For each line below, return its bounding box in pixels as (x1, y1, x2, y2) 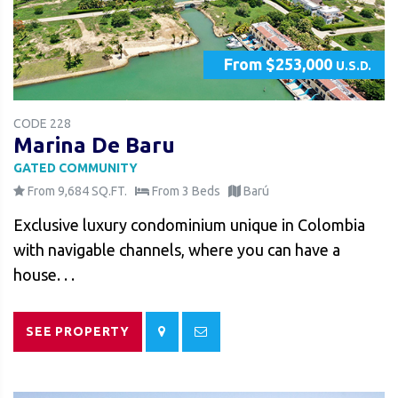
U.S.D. (336, 59, 371, 74)
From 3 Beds (149, 184, 220, 199)
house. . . (13, 266, 75, 284)
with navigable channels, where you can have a (13, 241, 340, 259)
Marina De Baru (13, 133, 175, 158)
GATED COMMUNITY (13, 161, 138, 176)
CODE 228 (13, 116, 71, 131)
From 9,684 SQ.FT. (25, 184, 127, 199)
